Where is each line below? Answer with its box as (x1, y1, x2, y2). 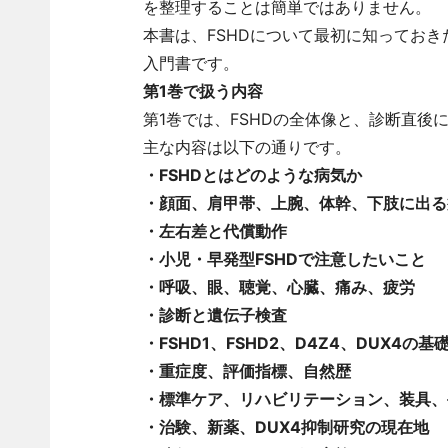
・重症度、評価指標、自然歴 (142, 361, 351, 381)
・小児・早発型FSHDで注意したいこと (142, 249, 426, 269)
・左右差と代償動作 (142, 221, 287, 241)
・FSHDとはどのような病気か (142, 165, 362, 185)
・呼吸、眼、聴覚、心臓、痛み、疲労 (142, 277, 415, 297)
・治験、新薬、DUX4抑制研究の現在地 (142, 417, 429, 437)
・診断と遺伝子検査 (142, 305, 287, 325)
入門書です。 (142, 53, 239, 73)
